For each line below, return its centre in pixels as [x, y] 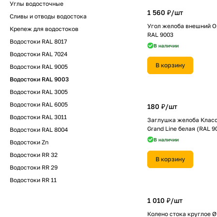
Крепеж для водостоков [44, 29]
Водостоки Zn [29, 142]
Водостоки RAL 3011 [38, 117]
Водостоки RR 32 [34, 155]
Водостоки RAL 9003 [39, 79]
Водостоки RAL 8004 [39, 130]
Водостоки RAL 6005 [39, 104]
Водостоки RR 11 [33, 180]
